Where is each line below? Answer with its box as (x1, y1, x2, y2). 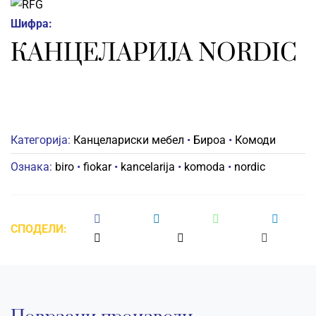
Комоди (234, 133, 276, 147)
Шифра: (10, 17, 52, 30)
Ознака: (10, 160, 55, 174)
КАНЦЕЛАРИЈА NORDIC (10, 38, 297, 69)
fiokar (83, 160, 111, 174)
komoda (183, 160, 225, 174)
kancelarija (120, 160, 175, 174)
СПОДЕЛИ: (10, 221, 67, 236)
